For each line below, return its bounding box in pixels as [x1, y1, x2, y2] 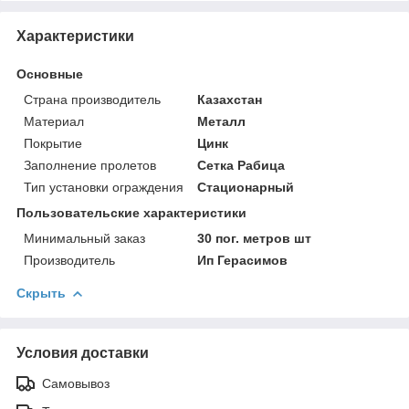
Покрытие [24, 135, 82, 151]
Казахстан [197, 91, 263, 107]
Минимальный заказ [24, 230, 145, 246]
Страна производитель [24, 91, 161, 107]
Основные [16, 66, 83, 81]
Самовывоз [42, 375, 110, 391]
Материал [24, 113, 84, 129]
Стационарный [197, 179, 295, 194]
